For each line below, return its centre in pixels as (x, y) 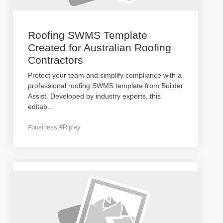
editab (38, 107)
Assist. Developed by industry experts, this (94, 96)
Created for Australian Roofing (100, 48)
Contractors (56, 60)
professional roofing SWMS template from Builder (106, 86)
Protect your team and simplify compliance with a (105, 75)
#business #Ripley (54, 127)
